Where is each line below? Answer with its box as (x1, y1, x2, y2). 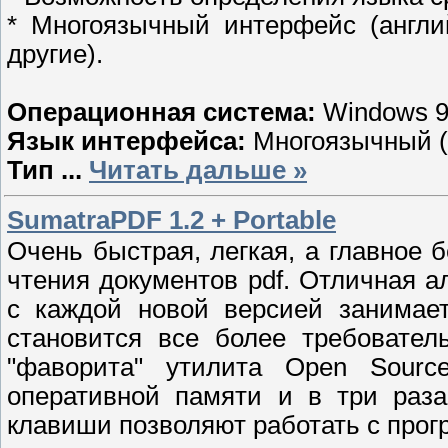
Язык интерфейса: (7, 126, 246, 155)
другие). (7, 39, 103, 68)
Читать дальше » (89, 155, 307, 184)
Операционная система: (7, 97, 316, 126)
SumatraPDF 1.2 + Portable (7, 205, 336, 234)
